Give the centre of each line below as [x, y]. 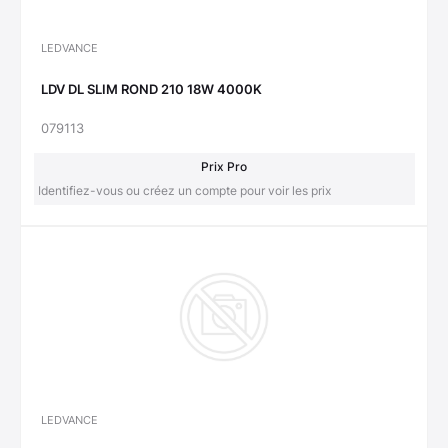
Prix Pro [224, 166]
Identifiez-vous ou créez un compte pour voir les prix [184, 190]
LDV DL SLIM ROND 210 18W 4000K [151, 88]
